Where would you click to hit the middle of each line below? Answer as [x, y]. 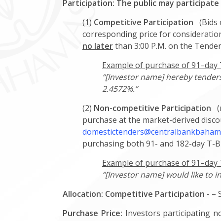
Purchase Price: [92, 213]
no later [98, 46]
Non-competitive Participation [152, 108]
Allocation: [83, 194]
